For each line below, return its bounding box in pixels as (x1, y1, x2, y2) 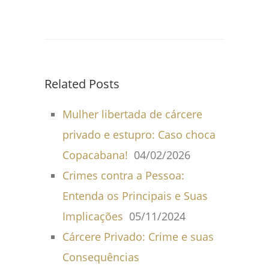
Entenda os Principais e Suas (62, 189, 208, 203)
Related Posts (44, 76, 119, 92)
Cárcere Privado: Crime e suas (62, 229, 214, 244)
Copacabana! (62, 148, 128, 162)
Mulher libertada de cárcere (62, 107, 202, 121)
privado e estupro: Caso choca (62, 127, 216, 142)
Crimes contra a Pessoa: (62, 168, 184, 183)
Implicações (62, 209, 123, 223)
